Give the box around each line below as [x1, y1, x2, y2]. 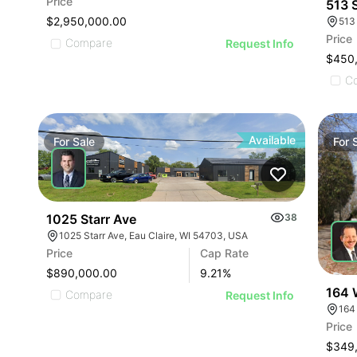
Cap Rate [200, 245, 249, 260]
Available [249, 132, 296, 147]
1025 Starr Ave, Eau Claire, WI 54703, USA [59, 229, 248, 241]
